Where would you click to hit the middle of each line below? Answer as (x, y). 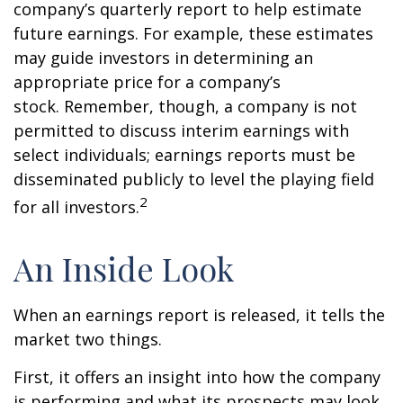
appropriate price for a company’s (147, 82)
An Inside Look (124, 268)
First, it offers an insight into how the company (197, 377)
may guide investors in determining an (163, 58)
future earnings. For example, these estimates (193, 33)
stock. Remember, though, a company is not (185, 106)
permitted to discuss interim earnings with (181, 130)
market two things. (88, 339)
